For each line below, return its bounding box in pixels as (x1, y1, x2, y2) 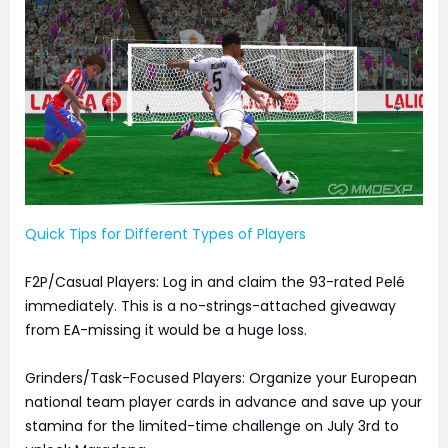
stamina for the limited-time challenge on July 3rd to (25, 416, 399, 437)
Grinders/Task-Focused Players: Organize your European (25, 368, 417, 389)
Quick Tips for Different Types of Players (25, 224, 306, 245)
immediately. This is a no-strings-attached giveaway (25, 296, 396, 317)
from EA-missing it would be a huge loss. (25, 320, 307, 341)
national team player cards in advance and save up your (25, 392, 422, 413)
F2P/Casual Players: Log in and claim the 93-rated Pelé (25, 272, 405, 293)
